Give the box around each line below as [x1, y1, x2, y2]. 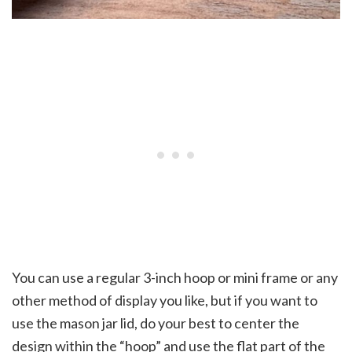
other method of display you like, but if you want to [12, 291, 317, 310]
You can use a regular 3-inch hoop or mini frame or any [12, 269, 338, 287]
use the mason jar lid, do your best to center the [12, 314, 299, 332]
